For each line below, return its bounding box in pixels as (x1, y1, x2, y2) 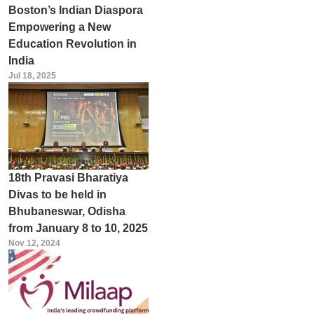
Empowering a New (8, 20, 111, 33)
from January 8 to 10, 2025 (8, 221, 148, 234)
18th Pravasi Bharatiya (8, 171, 128, 184)
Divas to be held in (8, 188, 107, 200)
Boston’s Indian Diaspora (8, 4, 143, 16)
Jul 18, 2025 (8, 70, 56, 81)
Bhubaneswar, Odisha (8, 205, 125, 217)
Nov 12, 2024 (8, 238, 60, 248)
